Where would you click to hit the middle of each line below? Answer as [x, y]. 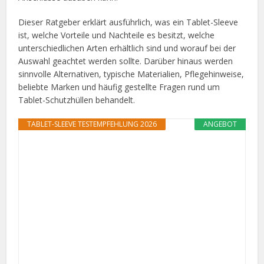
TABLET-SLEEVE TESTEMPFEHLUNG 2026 [92, 124]
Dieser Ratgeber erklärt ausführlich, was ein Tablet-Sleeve [128, 22]
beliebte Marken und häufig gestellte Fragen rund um [119, 87]
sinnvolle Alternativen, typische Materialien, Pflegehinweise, [131, 74]
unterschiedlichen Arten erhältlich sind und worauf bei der [127, 48]
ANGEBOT [220, 124]
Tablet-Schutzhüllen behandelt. [77, 100]
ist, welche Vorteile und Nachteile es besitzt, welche [117, 35]
